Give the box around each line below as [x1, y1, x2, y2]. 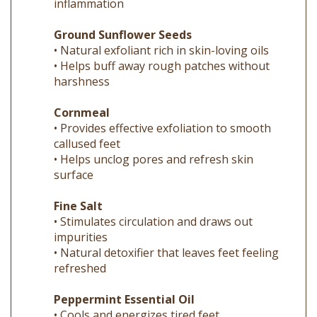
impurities [54, 208, 108, 224]
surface [54, 146, 93, 162]
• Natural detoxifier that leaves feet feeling [54, 224, 279, 240]
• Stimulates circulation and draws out [54, 192, 253, 209]
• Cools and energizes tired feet [54, 286, 219, 302]
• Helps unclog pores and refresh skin [54, 130, 253, 146]
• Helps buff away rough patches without [54, 37, 270, 53]
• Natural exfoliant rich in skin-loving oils [54, 21, 269, 38]
